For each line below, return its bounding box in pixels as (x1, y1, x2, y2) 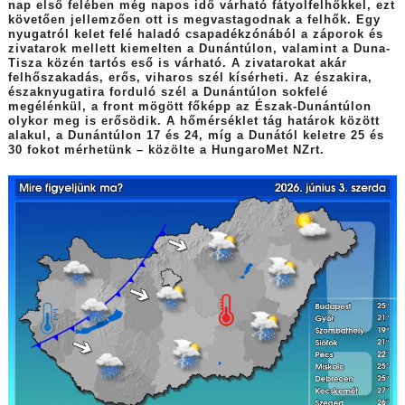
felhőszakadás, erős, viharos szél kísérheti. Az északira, (7, 71, 372, 85)
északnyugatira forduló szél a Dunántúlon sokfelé (7, 86, 328, 99)
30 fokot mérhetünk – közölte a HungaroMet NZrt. (7, 144, 329, 157)
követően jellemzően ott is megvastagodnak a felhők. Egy (7, 14, 381, 27)
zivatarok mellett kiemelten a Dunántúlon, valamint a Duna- (7, 42, 391, 56)
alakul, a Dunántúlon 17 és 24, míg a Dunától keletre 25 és (7, 129, 384, 143)
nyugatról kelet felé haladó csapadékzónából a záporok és (7, 28, 383, 42)
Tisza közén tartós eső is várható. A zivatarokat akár (7, 57, 347, 71)
